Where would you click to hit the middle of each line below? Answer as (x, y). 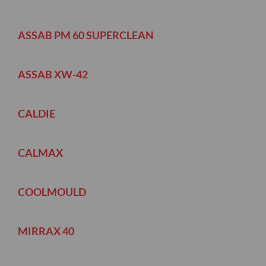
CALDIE (37, 113)
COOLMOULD (52, 191)
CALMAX (40, 152)
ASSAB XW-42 (53, 74)
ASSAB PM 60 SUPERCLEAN (86, 35)
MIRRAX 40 (46, 231)
